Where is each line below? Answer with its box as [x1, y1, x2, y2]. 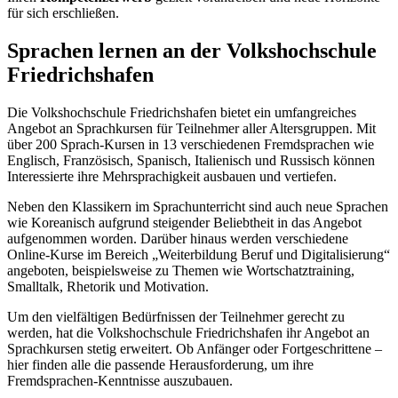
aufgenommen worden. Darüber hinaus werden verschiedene [7, 230, 348, 246]
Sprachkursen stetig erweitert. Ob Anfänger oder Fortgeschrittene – [7, 340, 382, 356]
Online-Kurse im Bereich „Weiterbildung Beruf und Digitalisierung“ [7, 246, 390, 262]
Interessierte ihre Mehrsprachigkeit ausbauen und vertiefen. [7, 168, 337, 184]
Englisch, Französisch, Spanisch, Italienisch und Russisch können [7, 152, 375, 168]
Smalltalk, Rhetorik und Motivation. [7, 278, 209, 294]
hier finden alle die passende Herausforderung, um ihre [7, 356, 314, 372]
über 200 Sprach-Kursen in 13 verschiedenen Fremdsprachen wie [7, 136, 374, 152]
